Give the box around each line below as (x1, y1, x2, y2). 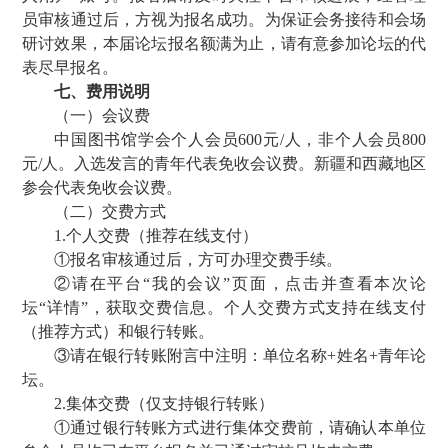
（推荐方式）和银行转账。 (22, 323, 214, 340)
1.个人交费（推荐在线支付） (54, 227, 258, 244)
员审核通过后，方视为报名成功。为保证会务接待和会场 (22, 11, 426, 28)
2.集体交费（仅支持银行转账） (54, 395, 274, 412)
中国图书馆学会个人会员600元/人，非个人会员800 (54, 131, 426, 148)
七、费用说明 (54, 83, 150, 100)
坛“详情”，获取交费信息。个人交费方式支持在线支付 (22, 299, 426, 316)
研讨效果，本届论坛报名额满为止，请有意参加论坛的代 (22, 35, 426, 52)
